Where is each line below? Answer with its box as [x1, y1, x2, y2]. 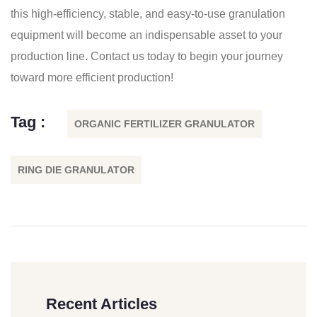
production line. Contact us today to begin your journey [11, 50, 283, 62]
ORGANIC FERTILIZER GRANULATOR [74, 117, 255, 129]
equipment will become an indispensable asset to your [11, 28, 282, 41]
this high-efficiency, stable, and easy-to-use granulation [11, 7, 285, 20]
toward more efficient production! [11, 71, 173, 83]
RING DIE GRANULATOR [18, 163, 134, 175]
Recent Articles [46, 294, 157, 313]
